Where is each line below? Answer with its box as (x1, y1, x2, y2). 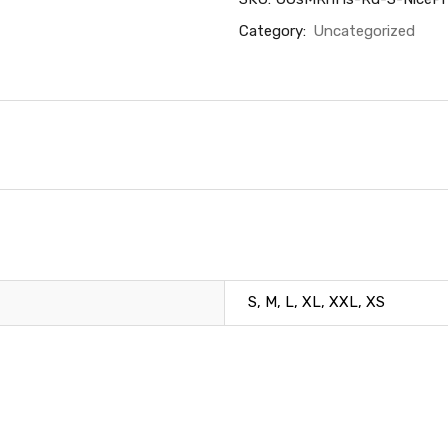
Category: (239, 21, 310, 40)
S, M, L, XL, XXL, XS (248, 292, 385, 311)
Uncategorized (313, 21, 415, 40)
